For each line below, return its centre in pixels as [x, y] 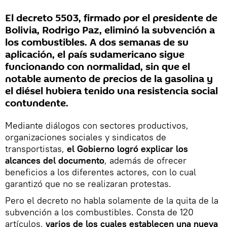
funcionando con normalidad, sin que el [98, 67]
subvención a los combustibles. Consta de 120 [99, 212]
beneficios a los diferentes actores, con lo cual [101, 172]
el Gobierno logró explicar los [127, 148]
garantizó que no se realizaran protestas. [88, 183]
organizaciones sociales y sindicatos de [86, 137]
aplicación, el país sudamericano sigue [95, 54]
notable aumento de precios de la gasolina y [109, 79]
